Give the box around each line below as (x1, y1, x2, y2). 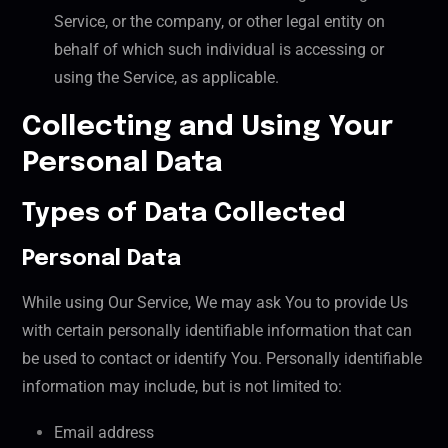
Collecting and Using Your (22, 113, 393, 143)
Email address (54, 423, 154, 443)
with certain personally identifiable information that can (22, 321, 412, 341)
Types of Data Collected (22, 200, 346, 228)
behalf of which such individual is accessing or (54, 40, 384, 60)
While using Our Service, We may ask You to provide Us (22, 293, 408, 313)
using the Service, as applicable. (54, 68, 279, 88)
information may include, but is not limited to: (22, 377, 342, 397)
